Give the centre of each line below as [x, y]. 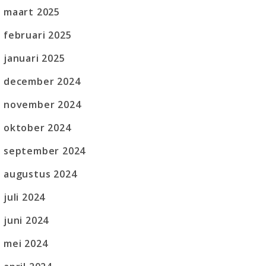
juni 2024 [26, 221]
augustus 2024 [40, 174]
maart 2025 [32, 12]
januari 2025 [34, 58]
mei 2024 [26, 244]
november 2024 [42, 105]
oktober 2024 [37, 128]
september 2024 [45, 151]
